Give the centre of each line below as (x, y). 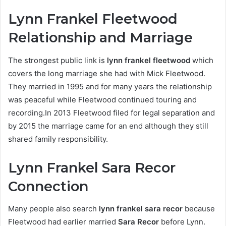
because (199, 209)
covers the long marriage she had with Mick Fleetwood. (107, 73)
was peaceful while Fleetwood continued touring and (102, 99)
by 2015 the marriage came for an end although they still (108, 126)
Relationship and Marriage (100, 38)
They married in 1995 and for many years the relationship (110, 86)
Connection (48, 186)
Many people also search (53, 209)
